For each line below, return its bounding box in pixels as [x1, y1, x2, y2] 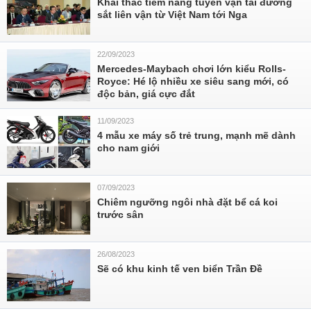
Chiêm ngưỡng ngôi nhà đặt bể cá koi [97, 196, 278, 208]
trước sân [97, 209, 144, 220]
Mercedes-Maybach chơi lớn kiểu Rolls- [97, 63, 286, 74]
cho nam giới [97, 142, 160, 153]
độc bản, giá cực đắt [97, 88, 195, 99]
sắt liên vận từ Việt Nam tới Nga [97, 9, 247, 20]
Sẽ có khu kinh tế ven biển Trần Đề [97, 263, 262, 274]
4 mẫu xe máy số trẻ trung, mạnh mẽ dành [97, 130, 296, 141]
